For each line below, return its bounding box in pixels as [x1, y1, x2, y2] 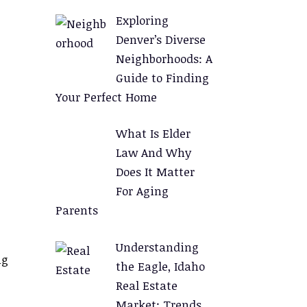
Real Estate [115, 277, 177, 293]
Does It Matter [115, 164, 195, 180]
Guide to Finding [115, 69, 209, 86]
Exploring [115, 12, 169, 28]
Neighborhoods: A [115, 50, 212, 66]
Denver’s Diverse [115, 31, 206, 47]
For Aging [115, 183, 169, 199]
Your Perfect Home [56, 88, 157, 105]
